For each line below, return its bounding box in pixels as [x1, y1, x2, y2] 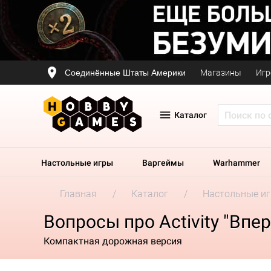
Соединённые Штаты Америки [65, 67, 186, 77]
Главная [60, 188, 97, 200]
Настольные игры [41, 158, 113, 168]
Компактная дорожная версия [44, 235, 182, 247]
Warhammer [213, 158, 260, 168]
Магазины [200, 68, 241, 77]
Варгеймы [142, 158, 184, 168]
